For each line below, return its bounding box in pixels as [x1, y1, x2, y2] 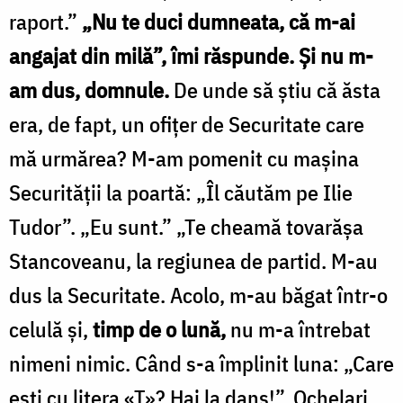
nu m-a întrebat [226, 314, 371, 344]
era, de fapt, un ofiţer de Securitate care [9, 109, 364, 139]
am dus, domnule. [9, 75, 169, 104]
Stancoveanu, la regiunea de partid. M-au [9, 246, 378, 275]
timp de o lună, [93, 314, 226, 344]
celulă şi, [9, 314, 93, 344]
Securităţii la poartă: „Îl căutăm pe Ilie [9, 177, 353, 207]
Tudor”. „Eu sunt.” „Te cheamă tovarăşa [9, 211, 363, 241]
